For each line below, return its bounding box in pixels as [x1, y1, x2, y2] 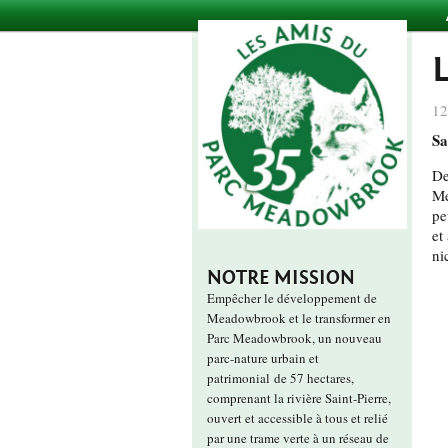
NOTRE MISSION [207, 266, 355, 289]
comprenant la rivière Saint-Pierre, [207, 389, 391, 407]
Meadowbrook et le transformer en [207, 309, 391, 327]
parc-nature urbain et [207, 349, 319, 367]
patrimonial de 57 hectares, [207, 369, 354, 387]
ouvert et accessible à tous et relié [207, 409, 388, 427]
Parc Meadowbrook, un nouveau [207, 329, 382, 347]
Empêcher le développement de [207, 289, 377, 307]
